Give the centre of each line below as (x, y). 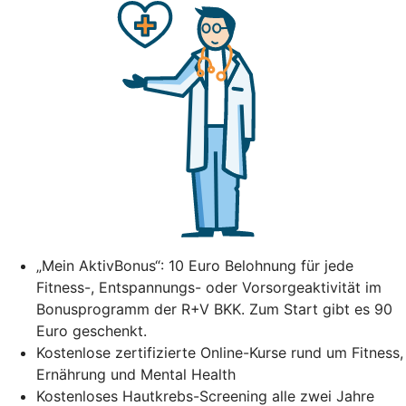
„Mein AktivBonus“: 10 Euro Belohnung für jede (195, 265)
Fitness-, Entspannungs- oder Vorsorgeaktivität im (209, 287)
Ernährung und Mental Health (136, 374)
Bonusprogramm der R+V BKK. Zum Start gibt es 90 (214, 309)
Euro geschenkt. (92, 330)
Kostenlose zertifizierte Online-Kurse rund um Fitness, (220, 352)
